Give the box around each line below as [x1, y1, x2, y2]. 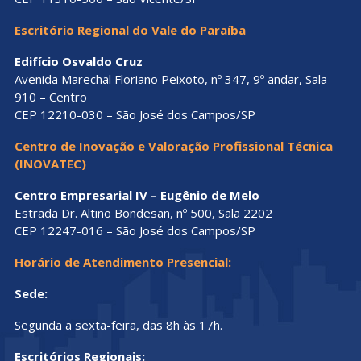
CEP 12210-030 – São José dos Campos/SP [14, 106, 255, 123]
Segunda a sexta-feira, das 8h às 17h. [14, 317, 222, 334]
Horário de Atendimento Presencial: [14, 254, 231, 271]
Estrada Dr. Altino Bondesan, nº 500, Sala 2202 [14, 205, 272, 222]
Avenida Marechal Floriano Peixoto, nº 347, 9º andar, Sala [14, 71, 327, 88]
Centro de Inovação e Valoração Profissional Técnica [14, 138, 333, 155]
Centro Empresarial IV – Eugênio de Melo [14, 187, 259, 204]
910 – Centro [14, 89, 87, 106]
